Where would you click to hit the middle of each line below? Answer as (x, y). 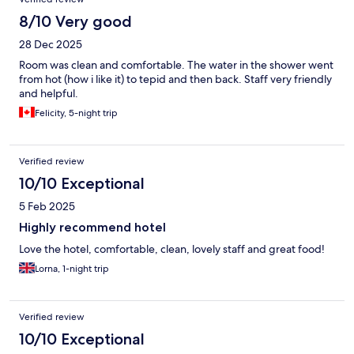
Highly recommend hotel (92, 227)
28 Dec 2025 (51, 44)
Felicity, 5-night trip (76, 113)
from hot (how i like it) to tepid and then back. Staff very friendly (175, 79)
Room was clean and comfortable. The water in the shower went (176, 64)
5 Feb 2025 (47, 206)
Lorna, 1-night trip (72, 268)
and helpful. (49, 93)
